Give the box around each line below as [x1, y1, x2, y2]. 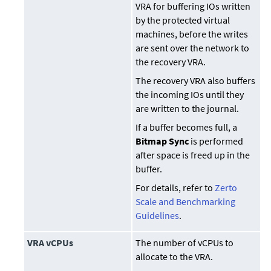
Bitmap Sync [135, 135, 189, 148]
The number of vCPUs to [135, 237, 234, 249]
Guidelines [135, 209, 180, 222]
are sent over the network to [135, 42, 250, 54]
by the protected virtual [135, 14, 230, 27]
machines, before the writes [135, 28, 249, 41]
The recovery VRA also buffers [135, 74, 256, 87]
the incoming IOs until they [135, 88, 244, 101]
